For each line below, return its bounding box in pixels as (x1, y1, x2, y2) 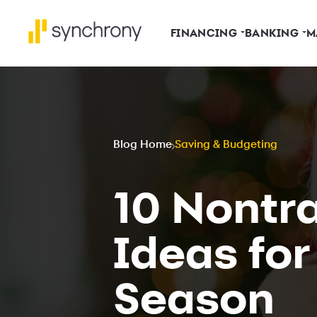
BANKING (244, 26, 299, 40)
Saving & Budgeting (175, 139, 277, 151)
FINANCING (171, 26, 237, 40)
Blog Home (113, 139, 172, 151)
